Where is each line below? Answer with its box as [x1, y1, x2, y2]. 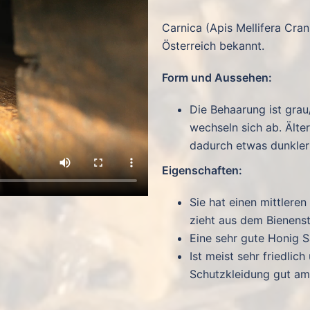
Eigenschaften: [162, 163, 242, 177]
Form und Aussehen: [162, 71, 272, 84]
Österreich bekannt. [162, 39, 264, 53]
